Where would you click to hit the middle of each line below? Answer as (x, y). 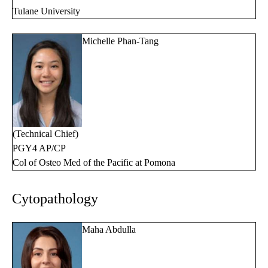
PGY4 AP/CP (39, 148)
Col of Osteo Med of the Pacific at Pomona (94, 162)
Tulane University (46, 11)
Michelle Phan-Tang (120, 41)
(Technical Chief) (45, 133)
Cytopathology (55, 198)
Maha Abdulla (109, 229)
